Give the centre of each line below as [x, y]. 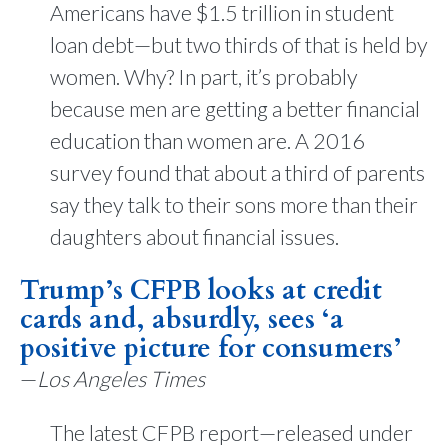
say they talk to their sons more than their [234, 205]
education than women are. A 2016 [207, 141]
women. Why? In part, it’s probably [204, 77]
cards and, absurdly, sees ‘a [182, 319]
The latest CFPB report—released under [231, 433]
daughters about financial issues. [194, 237]
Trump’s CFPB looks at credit [201, 290]
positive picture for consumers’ [210, 348]
